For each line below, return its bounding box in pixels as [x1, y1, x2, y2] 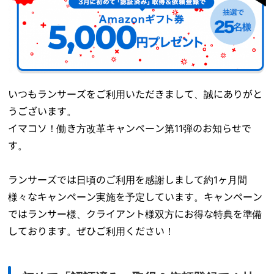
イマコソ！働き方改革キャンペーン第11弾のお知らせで [8, 122, 252, 135]
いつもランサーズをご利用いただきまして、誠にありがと [8, 88, 263, 101]
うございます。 [8, 105, 77, 118]
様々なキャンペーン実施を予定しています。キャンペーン [8, 191, 263, 204]
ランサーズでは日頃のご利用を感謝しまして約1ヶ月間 [8, 174, 248, 187]
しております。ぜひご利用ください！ [8, 225, 175, 238]
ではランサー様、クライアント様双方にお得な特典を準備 [8, 208, 263, 221]
